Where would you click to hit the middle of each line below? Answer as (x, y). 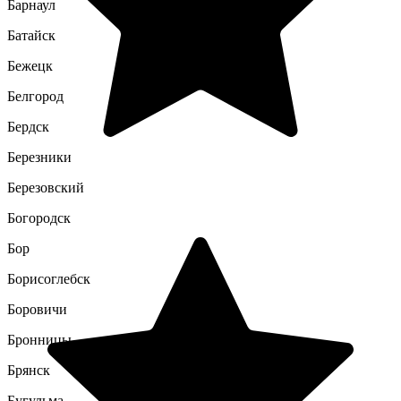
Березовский (46, 187)
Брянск (29, 370)
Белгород (35, 96)
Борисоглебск (49, 278)
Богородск (39, 218)
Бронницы (39, 339)
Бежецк (30, 65)
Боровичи (37, 309)
